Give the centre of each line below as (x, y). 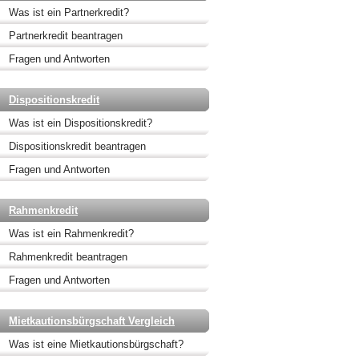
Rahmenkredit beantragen (68, 257)
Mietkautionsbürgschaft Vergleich (92, 321)
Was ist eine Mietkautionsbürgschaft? (96, 344)
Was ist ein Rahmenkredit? (71, 234)
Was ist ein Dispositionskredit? (81, 123)
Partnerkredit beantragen (66, 36)
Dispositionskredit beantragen (77, 146)
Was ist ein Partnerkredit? (69, 12)
